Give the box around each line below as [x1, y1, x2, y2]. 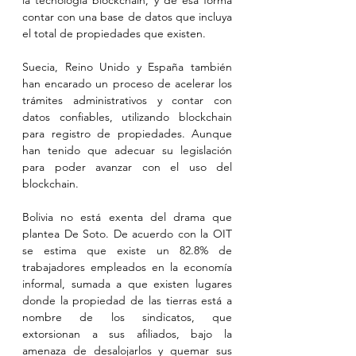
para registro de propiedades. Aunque [22, 126, 232, 141]
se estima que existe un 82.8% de [22, 243, 232, 257]
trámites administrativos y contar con [22, 93, 232, 107]
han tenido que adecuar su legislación [22, 143, 232, 157]
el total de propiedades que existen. [22, 26, 206, 41]
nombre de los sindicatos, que [22, 310, 232, 324]
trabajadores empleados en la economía [22, 260, 232, 274]
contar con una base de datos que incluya [22, 10, 232, 24]
